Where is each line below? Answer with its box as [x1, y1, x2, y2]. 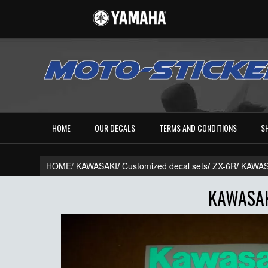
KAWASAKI [76, 160, 118, 172]
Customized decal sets [122, 160, 208, 172]
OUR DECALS [95, 121, 136, 135]
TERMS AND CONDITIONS [159, 121, 237, 135]
